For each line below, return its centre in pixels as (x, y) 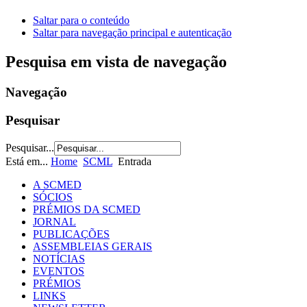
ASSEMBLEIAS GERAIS (93, 246)
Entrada (135, 161)
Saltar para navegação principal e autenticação (132, 33)
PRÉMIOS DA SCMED (87, 209)
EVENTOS (59, 271)
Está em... (28, 161)
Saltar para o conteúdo (81, 21)
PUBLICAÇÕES (71, 234)
